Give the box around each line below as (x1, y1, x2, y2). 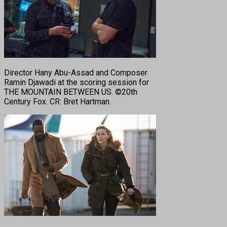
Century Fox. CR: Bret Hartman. (4, 96, 111, 106)
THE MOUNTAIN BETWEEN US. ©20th (4, 87, 137, 97)
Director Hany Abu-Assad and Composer (4, 67, 147, 78)
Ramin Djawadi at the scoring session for (4, 77, 149, 87)
